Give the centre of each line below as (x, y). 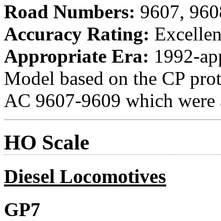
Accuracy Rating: (77, 34)
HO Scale (47, 142)
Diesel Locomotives (85, 176)
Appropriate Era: (76, 56)
